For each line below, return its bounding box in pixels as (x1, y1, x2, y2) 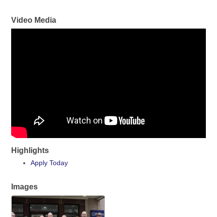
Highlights (11, 145, 49, 155)
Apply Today (31, 158, 68, 167)
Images (11, 182, 38, 191)
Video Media (11, 15, 56, 24)
